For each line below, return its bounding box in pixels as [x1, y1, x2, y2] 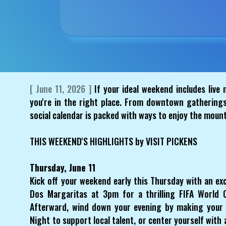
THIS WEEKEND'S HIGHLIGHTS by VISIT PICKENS [30, 134, 198, 148]
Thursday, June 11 [30, 160, 96, 174]
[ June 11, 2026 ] [30, 82, 91, 95]
